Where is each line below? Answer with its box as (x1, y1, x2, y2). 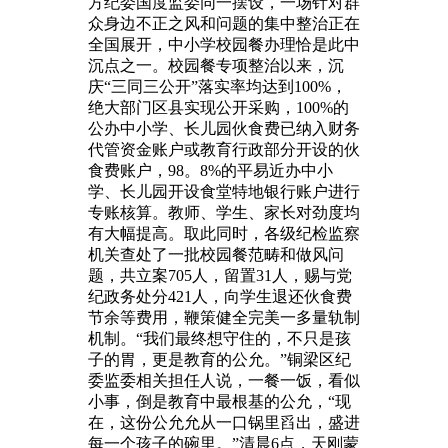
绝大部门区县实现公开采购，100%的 (88, 98, 349, 116)
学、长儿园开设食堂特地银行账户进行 (88, 182, 360, 200)
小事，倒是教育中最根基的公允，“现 (88, 392, 351, 410)
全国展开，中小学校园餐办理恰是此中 (88, 35, 360, 53)
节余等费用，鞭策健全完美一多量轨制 (88, 308, 360, 326)
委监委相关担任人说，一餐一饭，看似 (88, 371, 360, 389)
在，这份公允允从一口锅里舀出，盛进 (88, 413, 360, 431)
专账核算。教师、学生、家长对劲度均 (88, 203, 360, 221)
